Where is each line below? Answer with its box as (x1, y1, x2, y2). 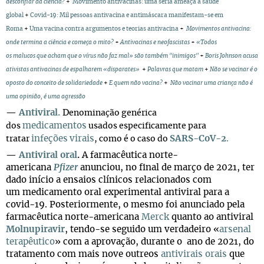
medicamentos (22, 121, 87, 130)
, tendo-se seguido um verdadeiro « (65, 225, 219, 234)
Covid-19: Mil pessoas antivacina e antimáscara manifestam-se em (30, 12, 223, 18)
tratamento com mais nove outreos (6, 250, 161, 259)
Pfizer (54, 163, 78, 172)
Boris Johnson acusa (205, 53, 258, 59)
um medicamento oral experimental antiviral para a (6, 188, 229, 197)
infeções (31, 134, 68, 143)
